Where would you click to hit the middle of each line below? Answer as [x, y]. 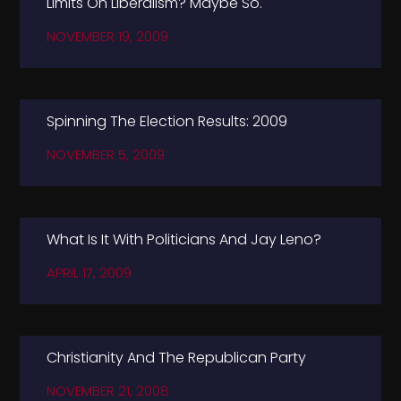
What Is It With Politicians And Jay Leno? [184, 239]
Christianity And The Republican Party [177, 357]
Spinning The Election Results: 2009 [167, 121]
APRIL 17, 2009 [90, 272]
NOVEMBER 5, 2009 [106, 154]
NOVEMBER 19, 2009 [108, 36]
